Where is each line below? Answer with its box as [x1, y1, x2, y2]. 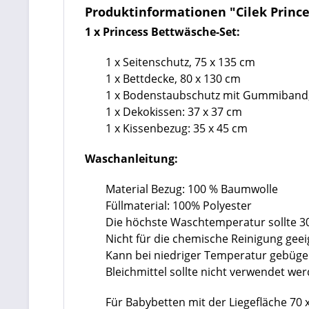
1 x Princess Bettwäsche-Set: [85, 24, 240, 39]
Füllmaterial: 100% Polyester [106, 198, 252, 213]
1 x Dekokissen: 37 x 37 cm [106, 104, 242, 119]
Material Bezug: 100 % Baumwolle [106, 181, 278, 197]
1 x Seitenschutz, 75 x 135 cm [106, 54, 255, 70]
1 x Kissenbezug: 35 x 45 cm [106, 121, 248, 136]
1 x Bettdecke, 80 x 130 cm [106, 71, 241, 86]
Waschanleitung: [85, 151, 178, 166]
